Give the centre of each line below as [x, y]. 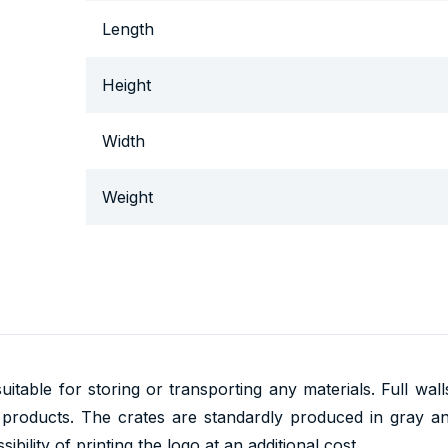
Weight [127, 196]
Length [128, 28]
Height [126, 84]
